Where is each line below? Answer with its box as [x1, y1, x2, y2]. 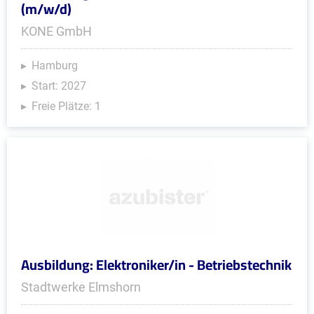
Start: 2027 [32, 79, 86, 93]
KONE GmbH [21, 24, 92, 39]
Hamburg [32, 59, 78, 72]
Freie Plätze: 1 [32, 100, 101, 113]
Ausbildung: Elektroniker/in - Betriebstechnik [21, 252, 292, 278]
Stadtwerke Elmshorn [21, 280, 141, 294]
